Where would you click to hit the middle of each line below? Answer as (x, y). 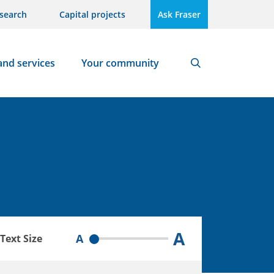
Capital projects (92, 14)
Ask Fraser (179, 14)
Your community (120, 63)
